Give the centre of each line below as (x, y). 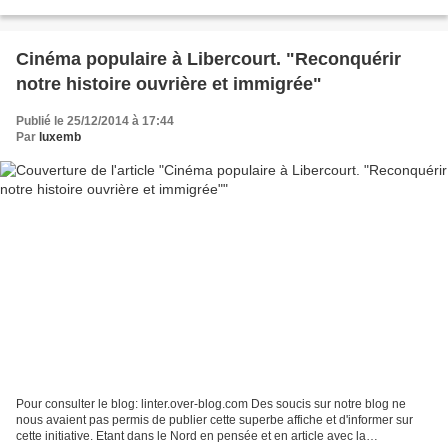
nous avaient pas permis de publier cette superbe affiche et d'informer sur (214, 420)
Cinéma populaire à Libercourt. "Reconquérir (208, 58)
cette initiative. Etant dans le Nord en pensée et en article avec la (191, 436)
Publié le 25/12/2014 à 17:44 (95, 120)
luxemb (60, 136)
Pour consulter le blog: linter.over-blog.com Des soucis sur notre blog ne (211, 404)
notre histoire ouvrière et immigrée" (169, 83)
